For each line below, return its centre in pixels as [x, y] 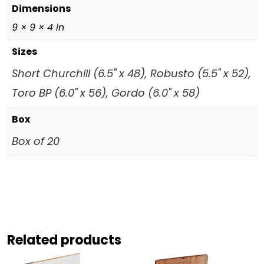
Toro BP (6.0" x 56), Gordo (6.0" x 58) [106, 93]
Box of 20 [36, 141]
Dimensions [41, 8]
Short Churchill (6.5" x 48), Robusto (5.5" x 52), [131, 73]
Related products [64, 240]
